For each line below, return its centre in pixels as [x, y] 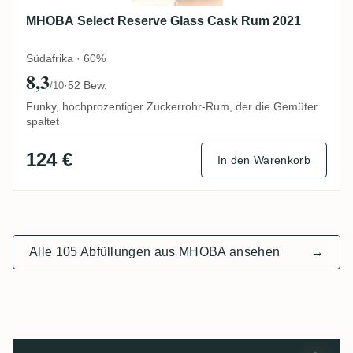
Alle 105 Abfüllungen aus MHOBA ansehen [155, 252]
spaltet [43, 122]
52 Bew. [87, 85]
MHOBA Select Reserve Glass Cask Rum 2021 [163, 21]
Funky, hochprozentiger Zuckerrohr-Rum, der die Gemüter [172, 107]
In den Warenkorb [264, 160]
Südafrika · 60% [66, 59]
